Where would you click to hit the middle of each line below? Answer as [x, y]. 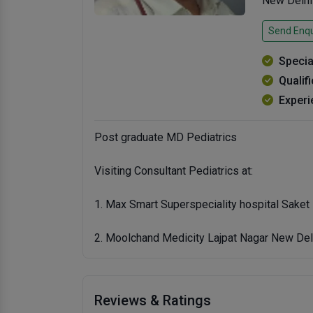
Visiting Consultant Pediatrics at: [174, 171]
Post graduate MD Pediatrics [166, 137]
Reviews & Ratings [153, 300]
